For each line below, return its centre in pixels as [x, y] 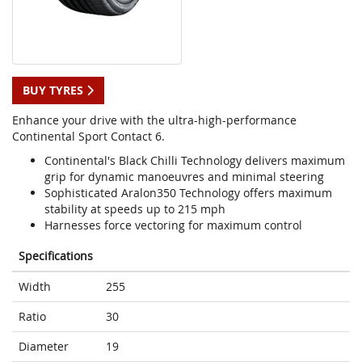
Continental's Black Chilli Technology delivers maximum [195, 161]
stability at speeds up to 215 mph [135, 209]
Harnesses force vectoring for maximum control [173, 225]
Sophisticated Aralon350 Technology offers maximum [188, 193]
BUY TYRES [55, 90]
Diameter [44, 347]
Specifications [56, 256]
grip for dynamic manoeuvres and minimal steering [184, 177]
